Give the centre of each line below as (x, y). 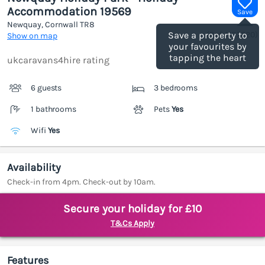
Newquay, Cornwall (43, 25)
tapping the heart (208, 58)
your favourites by (208, 47)
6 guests (46, 88)
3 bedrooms (176, 88)
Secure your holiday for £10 (132, 209)
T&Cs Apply (132, 224)
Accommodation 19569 (69, 12)
